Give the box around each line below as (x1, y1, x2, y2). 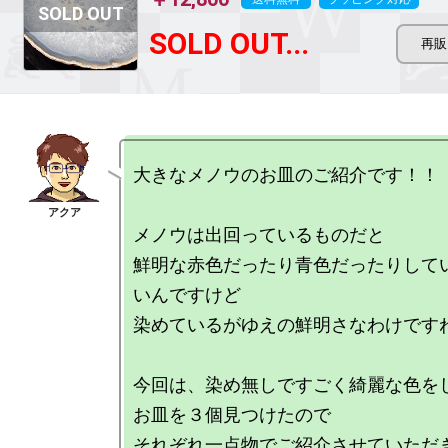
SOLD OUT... (149, 26, 309, 61)
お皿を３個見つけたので (133, 404, 331, 425)
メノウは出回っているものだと (133, 224, 385, 245)
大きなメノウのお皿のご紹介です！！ (133, 164, 439, 185)
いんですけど (133, 284, 241, 305)
